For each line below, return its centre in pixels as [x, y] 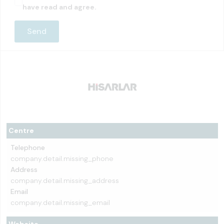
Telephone [28, 147]
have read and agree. [59, 7]
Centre [21, 130]
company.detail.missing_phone [62, 158]
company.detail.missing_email [60, 202]
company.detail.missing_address [65, 180]
